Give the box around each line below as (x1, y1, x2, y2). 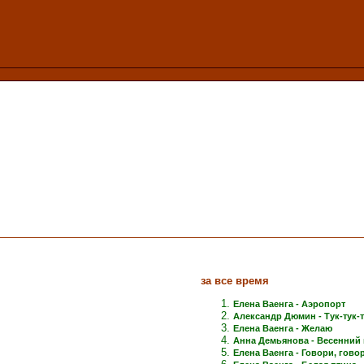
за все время (201, 274, 269, 287)
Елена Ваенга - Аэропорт (233, 298, 345, 309)
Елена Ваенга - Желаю (233, 323, 332, 333)
